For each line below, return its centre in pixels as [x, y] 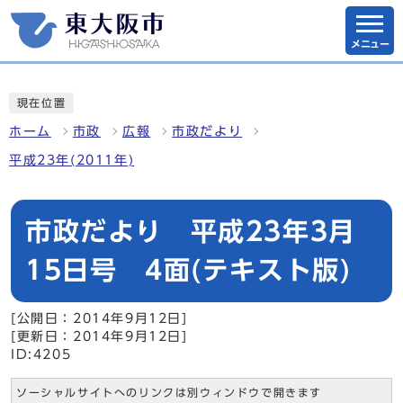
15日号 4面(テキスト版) [188, 270]
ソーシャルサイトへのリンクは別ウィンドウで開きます [169, 393]
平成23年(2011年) [72, 160]
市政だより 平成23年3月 [191, 231]
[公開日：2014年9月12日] [99, 318]
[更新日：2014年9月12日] [99, 336]
